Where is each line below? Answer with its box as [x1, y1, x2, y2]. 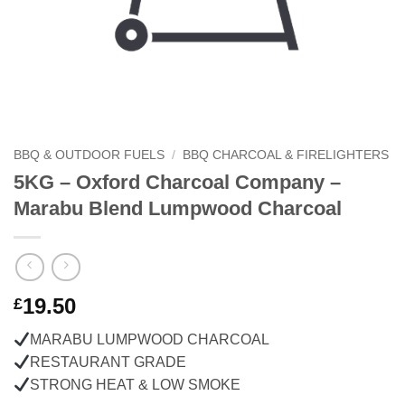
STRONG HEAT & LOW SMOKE [30, 377, 241, 393]
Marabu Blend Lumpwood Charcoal [14, 196, 342, 220]
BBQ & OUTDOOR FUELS [14, 147, 165, 162]
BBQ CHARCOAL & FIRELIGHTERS [183, 147, 390, 162]
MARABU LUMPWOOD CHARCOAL [30, 332, 270, 348]
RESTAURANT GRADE [30, 354, 187, 371]
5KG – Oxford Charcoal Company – [14, 170, 341, 193]
